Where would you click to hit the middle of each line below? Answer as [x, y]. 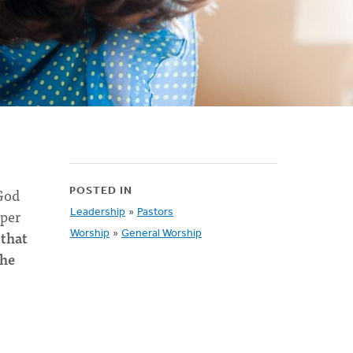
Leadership [98, 212]
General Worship [162, 234]
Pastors [155, 212]
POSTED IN [101, 191]
